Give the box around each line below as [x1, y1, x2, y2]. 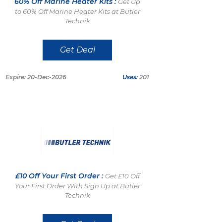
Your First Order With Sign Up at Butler [14, 182, 140, 190]
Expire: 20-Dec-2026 [5, 73, 66, 81]
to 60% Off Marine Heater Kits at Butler [14, 7, 140, 15]
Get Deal [59, 45, 95, 55]
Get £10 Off [105, 172, 140, 180]
